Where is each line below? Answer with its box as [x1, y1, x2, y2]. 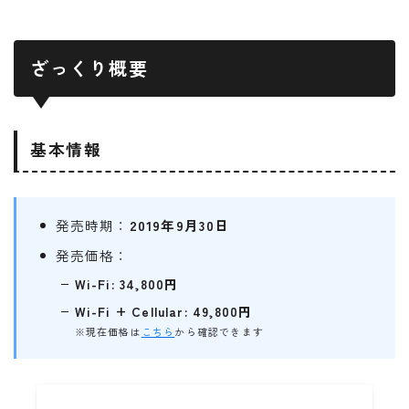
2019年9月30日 [129, 215, 230, 235]
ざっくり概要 [30, 55, 148, 82]
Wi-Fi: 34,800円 [74, 274, 179, 293]
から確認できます [174, 323, 264, 339]
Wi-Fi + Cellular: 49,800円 [74, 301, 253, 320]
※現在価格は [74, 323, 142, 339]
